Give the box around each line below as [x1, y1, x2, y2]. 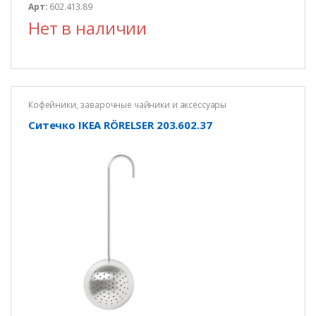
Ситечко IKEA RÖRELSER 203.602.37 [28, 117, 212, 132]
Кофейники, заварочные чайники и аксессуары [28, 99, 227, 111]
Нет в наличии [28, 16, 147, 40]
